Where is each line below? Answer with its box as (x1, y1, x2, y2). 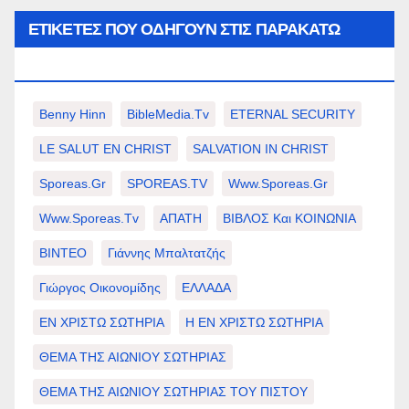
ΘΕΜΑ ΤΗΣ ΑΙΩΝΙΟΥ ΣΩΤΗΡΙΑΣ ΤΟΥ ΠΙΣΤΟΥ (39, 384, 308, 399)
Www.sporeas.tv (39, 211, 139, 225)
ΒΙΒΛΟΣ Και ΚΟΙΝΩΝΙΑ (223, 211, 356, 225)
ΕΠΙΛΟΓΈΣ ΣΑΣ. (28, 56, 142, 76)
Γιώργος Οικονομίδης (39, 280, 161, 295)
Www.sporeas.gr (228, 176, 328, 191)
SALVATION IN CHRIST (193, 142, 329, 156)
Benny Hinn (39, 107, 106, 121)
